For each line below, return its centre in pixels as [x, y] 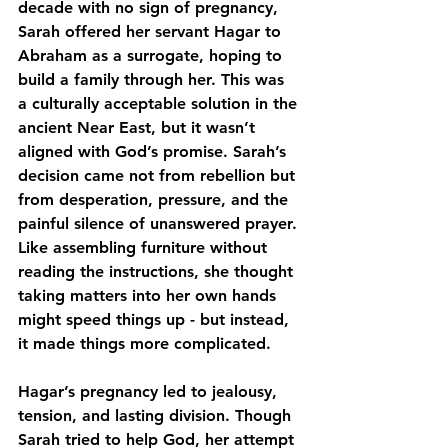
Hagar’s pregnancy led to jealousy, [150, 391]
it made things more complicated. [144, 343]
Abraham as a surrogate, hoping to [152, 55]
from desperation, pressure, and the [155, 199]
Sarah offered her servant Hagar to [152, 31]
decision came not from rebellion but [159, 175]
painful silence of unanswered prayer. [160, 223]
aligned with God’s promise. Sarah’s [154, 151]
